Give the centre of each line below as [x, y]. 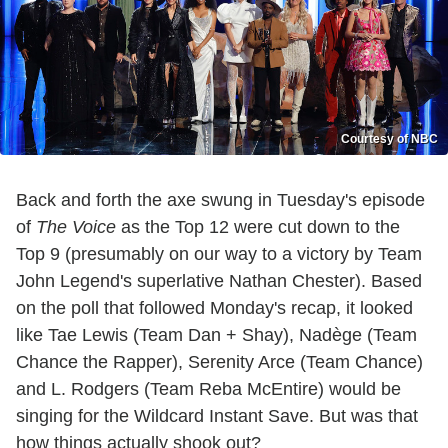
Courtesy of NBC [389, 138]
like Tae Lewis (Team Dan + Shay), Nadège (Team [216, 334]
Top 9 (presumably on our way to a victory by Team [219, 253]
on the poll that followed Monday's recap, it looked [214, 307]
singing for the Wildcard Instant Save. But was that [217, 415]
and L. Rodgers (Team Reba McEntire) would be [208, 388]
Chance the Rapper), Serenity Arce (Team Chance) [219, 361]
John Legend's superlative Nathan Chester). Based [219, 280]
